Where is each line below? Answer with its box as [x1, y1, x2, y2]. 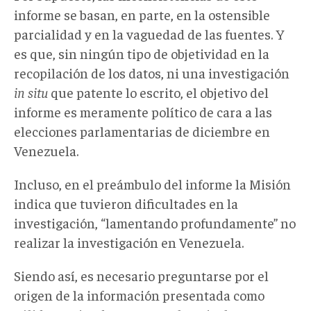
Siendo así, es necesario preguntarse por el [14, 266, 269, 284]
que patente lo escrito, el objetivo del [48, 83, 269, 101]
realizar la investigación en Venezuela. [14, 233, 244, 251]
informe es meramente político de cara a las [14, 102, 272, 120]
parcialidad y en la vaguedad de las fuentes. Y [14, 24, 284, 42]
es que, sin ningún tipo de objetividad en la [14, 44, 269, 62]
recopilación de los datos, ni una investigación [14, 63, 289, 81]
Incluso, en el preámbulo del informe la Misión [14, 174, 291, 192]
